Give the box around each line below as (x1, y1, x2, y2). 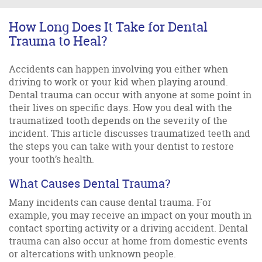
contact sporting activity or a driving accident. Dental (9, 221, 248, 235)
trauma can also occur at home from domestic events (9, 234, 247, 247)
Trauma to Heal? (9, 32, 107, 50)
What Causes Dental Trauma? (9, 175, 170, 191)
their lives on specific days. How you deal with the (9, 101, 232, 114)
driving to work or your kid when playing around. (9, 75, 228, 88)
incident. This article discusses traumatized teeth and (9, 126, 250, 140)
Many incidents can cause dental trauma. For (9, 195, 212, 209)
